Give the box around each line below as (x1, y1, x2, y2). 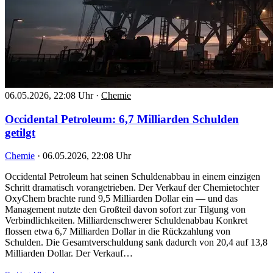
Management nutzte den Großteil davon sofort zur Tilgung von (5, 204, 246, 215)
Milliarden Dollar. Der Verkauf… (5, 248, 133, 259)
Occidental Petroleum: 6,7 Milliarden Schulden (5, 112, 239, 126)
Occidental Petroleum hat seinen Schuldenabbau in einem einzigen (5, 171, 260, 182)
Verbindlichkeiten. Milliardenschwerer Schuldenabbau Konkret (5, 215, 247, 226)
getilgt (5, 126, 35, 139)
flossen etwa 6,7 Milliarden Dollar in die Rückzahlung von (5, 226, 230, 237)
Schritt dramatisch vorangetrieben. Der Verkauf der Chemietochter (5, 182, 259, 193)
